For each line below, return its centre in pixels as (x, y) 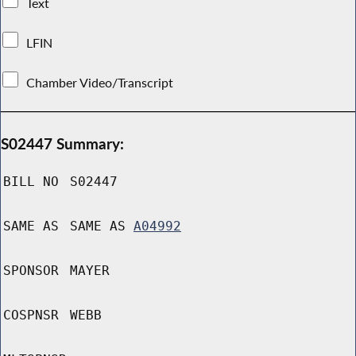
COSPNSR (31, 315)
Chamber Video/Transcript (100, 82)
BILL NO (31, 182)
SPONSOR (31, 271)
